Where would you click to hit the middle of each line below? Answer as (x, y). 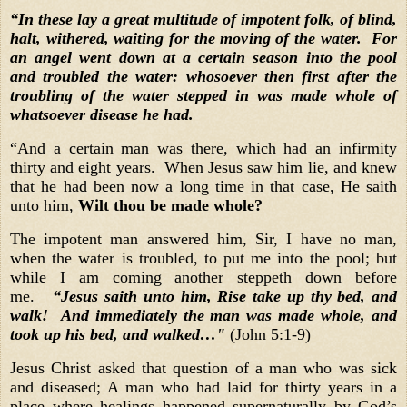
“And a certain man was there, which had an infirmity (203, 148)
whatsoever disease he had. (104, 115)
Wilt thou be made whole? (170, 205)
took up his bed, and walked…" (118, 334)
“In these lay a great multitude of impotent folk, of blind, (203, 20)
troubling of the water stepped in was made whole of (203, 96)
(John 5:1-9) (268, 334)
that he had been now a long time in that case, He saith (203, 186)
